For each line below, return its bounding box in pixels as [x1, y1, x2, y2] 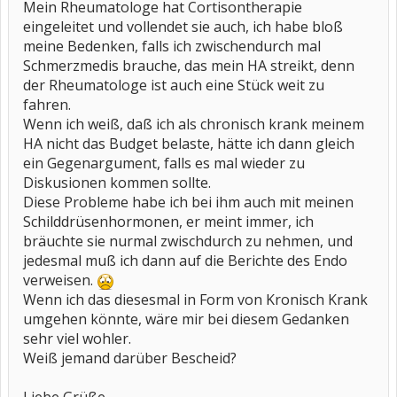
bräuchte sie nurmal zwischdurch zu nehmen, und [23, 231, 353, 251]
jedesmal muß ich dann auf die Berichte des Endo [23, 251, 347, 270]
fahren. [23, 95, 71, 114]
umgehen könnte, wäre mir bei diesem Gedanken [23, 309, 349, 329]
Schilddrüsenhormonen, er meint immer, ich [23, 212, 314, 231]
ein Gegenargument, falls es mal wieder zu [23, 153, 305, 173]
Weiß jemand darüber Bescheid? [23, 348, 237, 368]
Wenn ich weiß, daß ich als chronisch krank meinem [23, 114, 364, 134]
